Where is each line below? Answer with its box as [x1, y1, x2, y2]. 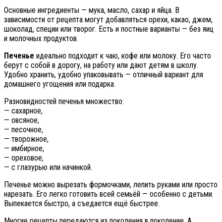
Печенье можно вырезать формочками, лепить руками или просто [4, 179, 218, 189]
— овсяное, [4, 115, 39, 125]
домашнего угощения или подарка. [4, 79, 115, 89]
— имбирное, [4, 143, 44, 153]
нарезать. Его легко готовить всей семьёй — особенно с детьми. [4, 189, 214, 199]
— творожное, [4, 134, 49, 144]
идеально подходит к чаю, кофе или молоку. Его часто [34, 51, 211, 60]
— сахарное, [4, 106, 43, 115]
